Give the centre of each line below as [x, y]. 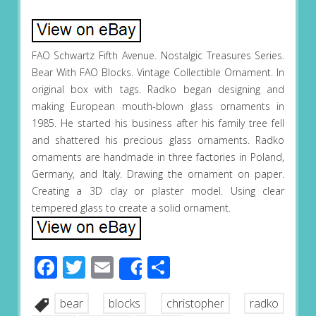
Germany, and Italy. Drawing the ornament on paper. [158, 174]
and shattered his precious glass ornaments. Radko [158, 140]
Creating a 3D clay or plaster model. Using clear [158, 191]
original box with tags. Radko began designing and [158, 90]
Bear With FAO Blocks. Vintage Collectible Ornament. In [158, 73]
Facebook [106, 267]
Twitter [121, 267]
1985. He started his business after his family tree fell [158, 123]
